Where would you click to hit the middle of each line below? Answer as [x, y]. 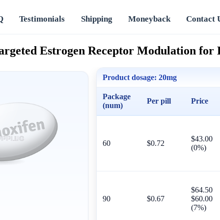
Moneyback [150, 19]
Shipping [96, 19]
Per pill [159, 101]
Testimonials [42, 19]
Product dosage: [130, 77]
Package [117, 96]
